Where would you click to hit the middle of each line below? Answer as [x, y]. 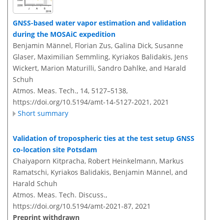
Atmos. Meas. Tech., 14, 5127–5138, [70, 91]
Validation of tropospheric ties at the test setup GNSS [104, 138]
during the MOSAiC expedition [64, 34]
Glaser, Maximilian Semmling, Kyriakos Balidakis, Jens [100, 57]
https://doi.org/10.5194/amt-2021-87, [73, 206]
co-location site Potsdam [55, 150]
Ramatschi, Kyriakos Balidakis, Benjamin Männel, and [100, 172]
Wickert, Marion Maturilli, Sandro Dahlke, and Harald [99, 68]
